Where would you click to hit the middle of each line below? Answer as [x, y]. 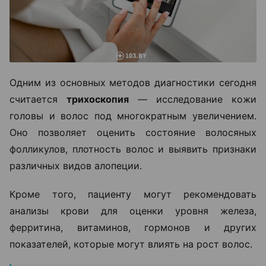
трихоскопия [98, 99]
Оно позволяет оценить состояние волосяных [133, 132]
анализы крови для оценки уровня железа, [133, 210]
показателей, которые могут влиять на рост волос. [131, 244]
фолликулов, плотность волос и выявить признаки [133, 149]
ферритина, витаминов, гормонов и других [133, 227]
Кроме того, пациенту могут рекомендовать [133, 194]
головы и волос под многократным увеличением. [133, 115]
